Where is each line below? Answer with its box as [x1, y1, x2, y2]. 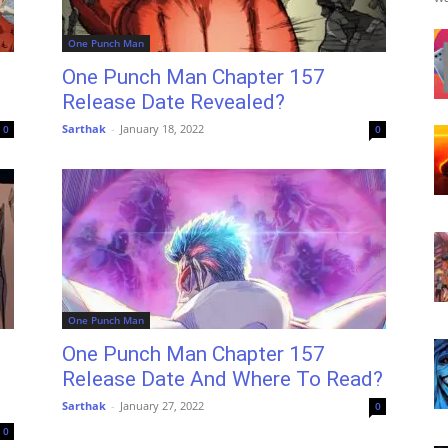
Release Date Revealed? [62, 90, 285, 114]
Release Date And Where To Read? [62, 367, 383, 391]
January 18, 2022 [120, 121, 204, 136]
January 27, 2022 [120, 398, 204, 413]
